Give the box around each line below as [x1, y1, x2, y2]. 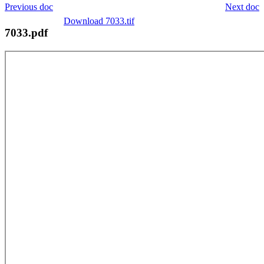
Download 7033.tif [64, 15, 134, 26]
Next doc [225, 1, 259, 12]
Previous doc [5, 1, 53, 12]
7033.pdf [5, 26, 48, 39]
